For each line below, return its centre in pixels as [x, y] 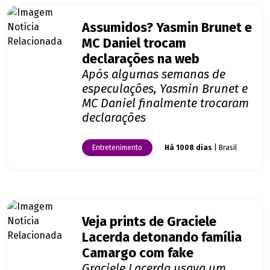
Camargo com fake [138, 253]
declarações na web [141, 59]
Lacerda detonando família [162, 238]
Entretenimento [117, 148]
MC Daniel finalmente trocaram [165, 103]
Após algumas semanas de [154, 74]
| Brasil [224, 148]
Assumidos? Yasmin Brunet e [167, 28]
